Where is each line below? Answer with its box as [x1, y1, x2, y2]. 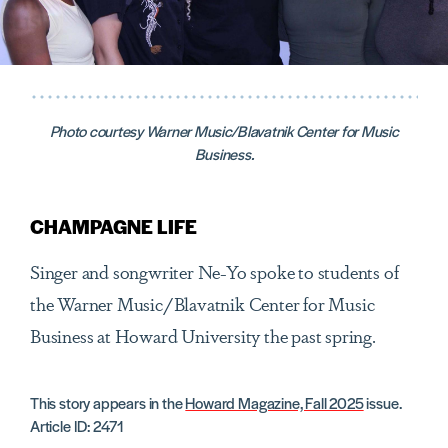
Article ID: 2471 [30, 415, 125, 437]
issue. [363, 392, 402, 414]
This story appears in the [30, 392, 186, 414]
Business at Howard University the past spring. [30, 322, 380, 349]
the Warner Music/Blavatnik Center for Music [30, 290, 375, 317]
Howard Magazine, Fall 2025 [185, 392, 364, 414]
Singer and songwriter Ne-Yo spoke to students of [30, 258, 399, 285]
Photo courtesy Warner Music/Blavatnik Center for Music [49, 120, 399, 142]
